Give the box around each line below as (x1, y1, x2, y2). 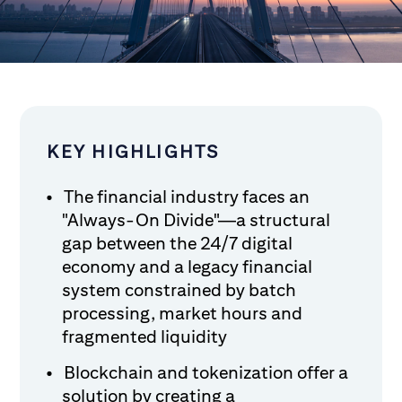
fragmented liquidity (62, 326, 228, 346)
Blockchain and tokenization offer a (64, 362, 349, 382)
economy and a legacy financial (62, 256, 313, 276)
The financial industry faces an (64, 186, 310, 206)
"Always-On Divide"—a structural (62, 209, 331, 230)
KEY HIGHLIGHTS (47, 141, 220, 162)
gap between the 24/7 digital (62, 232, 293, 253)
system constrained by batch (62, 279, 297, 300)
